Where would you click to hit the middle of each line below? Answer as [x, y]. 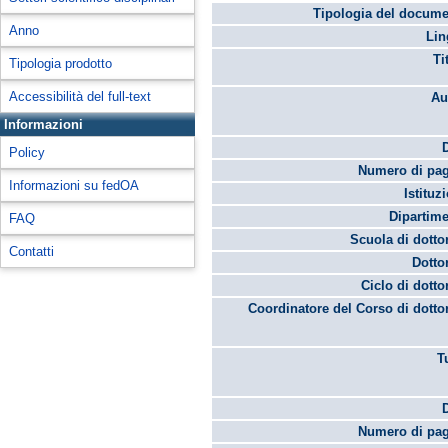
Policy [27, 152]
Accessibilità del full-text [80, 96]
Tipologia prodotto [60, 63]
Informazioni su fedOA [74, 185]
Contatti [31, 251]
